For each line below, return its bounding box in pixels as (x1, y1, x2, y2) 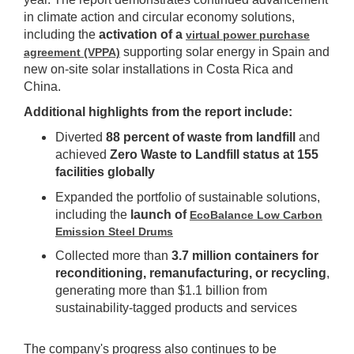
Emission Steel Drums (55, 225, 173, 239)
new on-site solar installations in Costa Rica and (24, 62, 293, 77)
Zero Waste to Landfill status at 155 (110, 148, 318, 162)
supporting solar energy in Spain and (120, 45, 330, 59)
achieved (55, 148, 110, 162)
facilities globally (55, 165, 155, 179)
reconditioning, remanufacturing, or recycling (55, 266, 326, 281)
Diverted (55, 130, 106, 145)
